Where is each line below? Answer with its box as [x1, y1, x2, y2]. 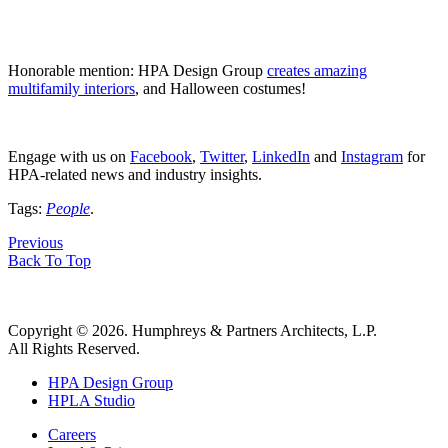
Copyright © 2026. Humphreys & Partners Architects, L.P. [8, 321, 377, 339]
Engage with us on [8, 147, 130, 165]
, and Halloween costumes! [135, 79, 306, 97]
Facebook [130, 147, 192, 165]
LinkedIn [252, 147, 310, 165]
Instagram [341, 147, 403, 165]
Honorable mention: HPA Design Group [8, 61, 267, 79]
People [46, 199, 90, 217]
